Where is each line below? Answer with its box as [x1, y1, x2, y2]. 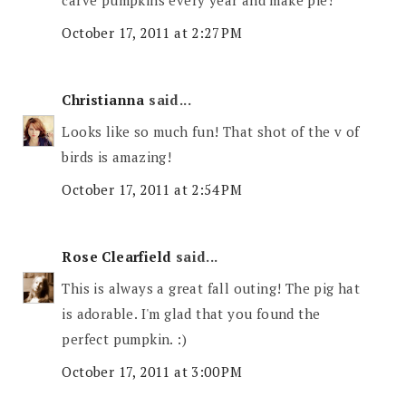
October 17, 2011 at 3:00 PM [62, 362, 243, 381]
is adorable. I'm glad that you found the [62, 304, 321, 324]
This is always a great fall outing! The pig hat [62, 279, 361, 298]
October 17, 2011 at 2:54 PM [62, 179, 243, 198]
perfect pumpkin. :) [62, 330, 188, 349]
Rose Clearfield [62, 246, 172, 266]
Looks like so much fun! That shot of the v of [62, 122, 360, 141]
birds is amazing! [62, 148, 172, 167]
